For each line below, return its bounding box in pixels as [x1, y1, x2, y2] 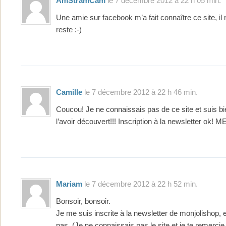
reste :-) [56, 25, 82, 34]
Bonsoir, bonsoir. [56, 197, 110, 206]
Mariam [56, 180, 82, 189]
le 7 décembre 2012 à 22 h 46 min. [82, 88, 198, 97]
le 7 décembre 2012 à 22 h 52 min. [82, 180, 198, 189]
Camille [56, 88, 82, 97]
